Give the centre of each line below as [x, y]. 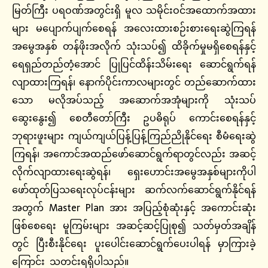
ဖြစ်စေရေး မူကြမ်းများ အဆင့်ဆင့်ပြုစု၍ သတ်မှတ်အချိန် [134, 226]
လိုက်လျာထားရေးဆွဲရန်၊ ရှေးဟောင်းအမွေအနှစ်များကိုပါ [134, 172]
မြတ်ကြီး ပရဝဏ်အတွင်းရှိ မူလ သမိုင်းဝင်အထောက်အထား [134, 10]
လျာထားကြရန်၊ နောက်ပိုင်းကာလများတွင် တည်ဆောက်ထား [134, 82]
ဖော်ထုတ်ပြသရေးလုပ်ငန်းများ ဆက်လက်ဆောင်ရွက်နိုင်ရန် [134, 190]
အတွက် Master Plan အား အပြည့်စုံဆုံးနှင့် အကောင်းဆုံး [134, 208]
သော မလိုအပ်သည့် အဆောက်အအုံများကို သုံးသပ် [134, 100]
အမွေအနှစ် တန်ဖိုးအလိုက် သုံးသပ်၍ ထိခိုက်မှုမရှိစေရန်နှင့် [134, 46]
